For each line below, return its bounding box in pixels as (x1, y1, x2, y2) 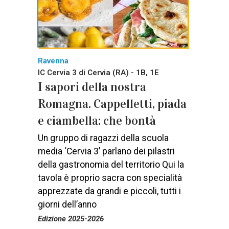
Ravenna (38, 56, 68, 65)
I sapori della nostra (38, 79, 146, 95)
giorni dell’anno (38, 199, 97, 210)
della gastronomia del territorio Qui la (38, 159, 184, 170)
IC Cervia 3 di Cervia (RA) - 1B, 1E (38, 67, 159, 77)
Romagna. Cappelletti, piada (38, 96, 187, 111)
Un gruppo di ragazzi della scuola (38, 132, 169, 143)
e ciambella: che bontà (38, 112, 156, 128)
